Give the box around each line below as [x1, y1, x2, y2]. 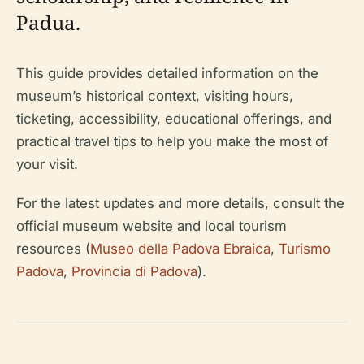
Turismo [279, 240, 331, 257]
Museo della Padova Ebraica [90, 240, 271, 257]
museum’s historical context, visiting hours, [16, 88, 293, 104]
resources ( [16, 240, 90, 257]
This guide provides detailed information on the [16, 65, 318, 81]
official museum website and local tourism [16, 218, 287, 234]
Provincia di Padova [71, 263, 197, 279]
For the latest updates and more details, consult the [16, 195, 344, 211]
